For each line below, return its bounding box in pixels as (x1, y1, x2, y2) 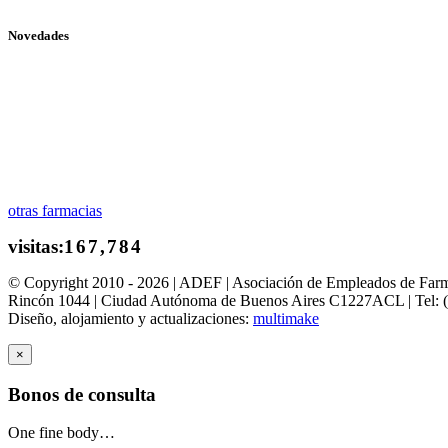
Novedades (8, 27, 69, 43)
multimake (253, 309, 319, 327)
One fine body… (8, 424, 115, 442)
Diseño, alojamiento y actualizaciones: (8, 309, 253, 327)
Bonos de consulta (8, 383, 156, 405)
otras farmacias (8, 201, 102, 219)
